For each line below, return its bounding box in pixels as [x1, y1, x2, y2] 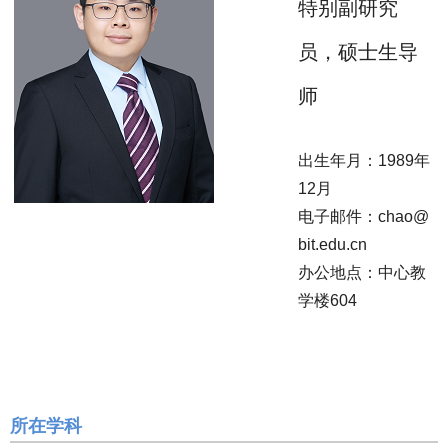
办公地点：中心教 [298, 264, 426, 282]
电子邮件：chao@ [298, 208, 429, 226]
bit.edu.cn [298, 236, 367, 254]
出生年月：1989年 [298, 152, 430, 170]
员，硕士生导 [298, 41, 418, 64]
